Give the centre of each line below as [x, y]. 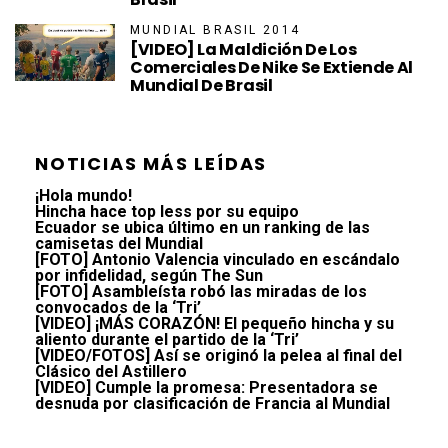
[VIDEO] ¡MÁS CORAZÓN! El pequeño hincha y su [214, 324]
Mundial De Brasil [201, 86]
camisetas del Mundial [119, 244]
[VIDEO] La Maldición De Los [243, 50]
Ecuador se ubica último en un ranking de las [202, 228]
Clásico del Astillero [111, 372]
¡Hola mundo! [83, 196]
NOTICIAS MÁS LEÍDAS [151, 164]
